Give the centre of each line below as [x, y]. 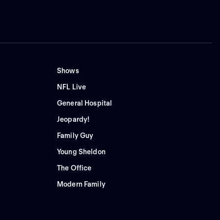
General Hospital [84, 103]
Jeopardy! [73, 120]
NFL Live [71, 87]
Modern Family [81, 184]
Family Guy [75, 136]
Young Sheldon [81, 152]
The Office [74, 168]
